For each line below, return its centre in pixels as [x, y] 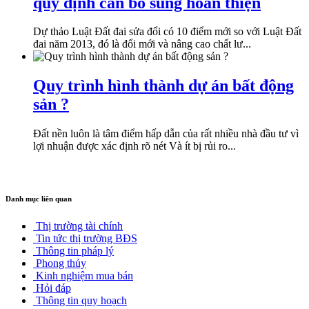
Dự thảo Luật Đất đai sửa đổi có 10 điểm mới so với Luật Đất [167, 32]
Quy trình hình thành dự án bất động [163, 86]
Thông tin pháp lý [75, 251]
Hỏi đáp [53, 288]
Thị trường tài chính [79, 226]
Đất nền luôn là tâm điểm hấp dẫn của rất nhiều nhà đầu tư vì [166, 134]
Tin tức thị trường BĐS [87, 239]
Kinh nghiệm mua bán [84, 276]
